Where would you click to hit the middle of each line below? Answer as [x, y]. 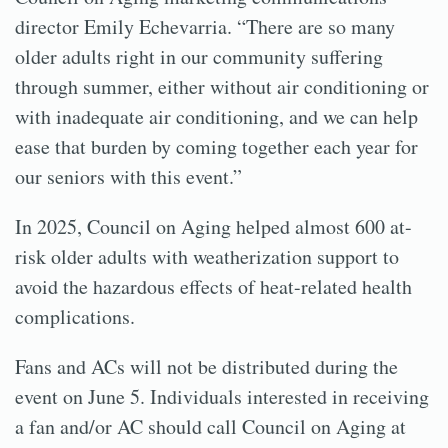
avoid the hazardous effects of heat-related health [213, 287]
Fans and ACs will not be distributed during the [206, 367]
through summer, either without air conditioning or [222, 87]
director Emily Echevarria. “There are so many [205, 27]
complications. [75, 317]
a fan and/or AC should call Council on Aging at [210, 427]
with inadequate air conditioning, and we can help [216, 117]
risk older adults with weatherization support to [207, 257]
